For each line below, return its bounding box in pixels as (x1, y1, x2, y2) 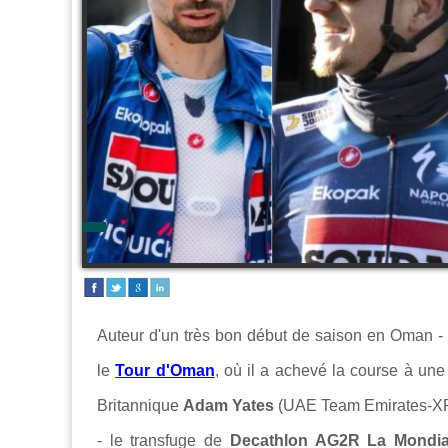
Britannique (97, 396, 184, 414)
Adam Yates (183, 396, 275, 414)
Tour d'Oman (115, 361, 215, 379)
